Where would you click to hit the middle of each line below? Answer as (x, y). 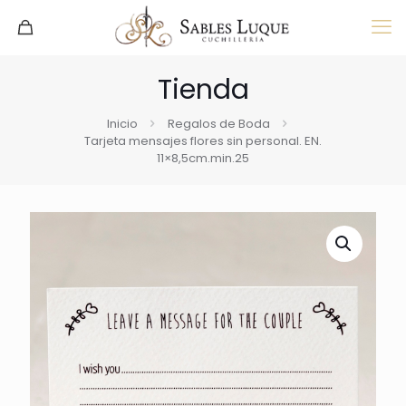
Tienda (203, 90)
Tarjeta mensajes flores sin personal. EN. (203, 141)
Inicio (122, 124)
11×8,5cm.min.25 (203, 158)
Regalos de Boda (218, 124)
